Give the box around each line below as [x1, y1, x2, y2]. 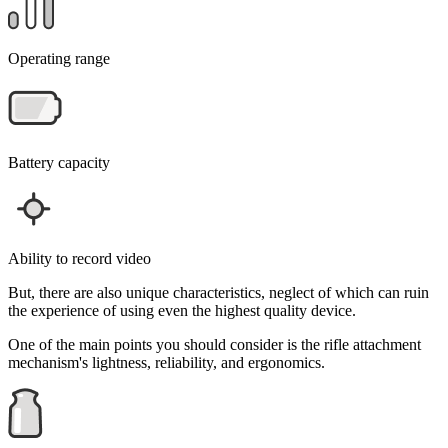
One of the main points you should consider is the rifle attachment [8, 335, 421, 353]
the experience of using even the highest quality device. [8, 301, 356, 319]
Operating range [8, 49, 110, 67]
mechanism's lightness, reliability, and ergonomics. [8, 353, 325, 371]
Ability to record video [8, 249, 151, 267]
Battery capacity [8, 153, 110, 171]
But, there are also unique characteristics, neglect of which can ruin [8, 283, 429, 301]
